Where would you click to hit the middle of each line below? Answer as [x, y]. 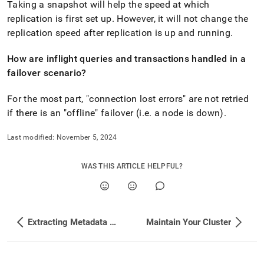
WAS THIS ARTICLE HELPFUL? [132, 166]
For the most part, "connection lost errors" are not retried [128, 99]
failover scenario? [47, 73]
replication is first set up [60, 19]
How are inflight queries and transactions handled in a [127, 59]
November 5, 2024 [87, 137]
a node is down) [188, 113]
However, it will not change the [181, 19]
